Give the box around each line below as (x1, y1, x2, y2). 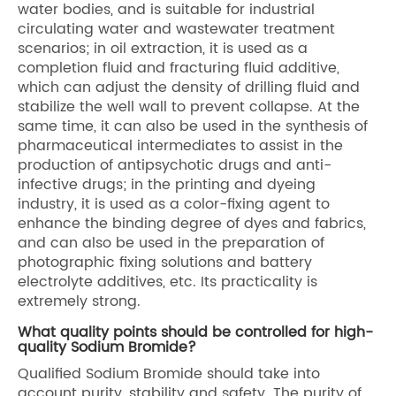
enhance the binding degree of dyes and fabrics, (18, 211, 366, 235)
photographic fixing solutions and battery (18, 250, 312, 274)
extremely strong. (18, 289, 141, 313)
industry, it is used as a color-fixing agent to (18, 192, 330, 216)
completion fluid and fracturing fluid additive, (18, 56, 339, 80)
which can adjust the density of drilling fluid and (18, 75, 360, 99)
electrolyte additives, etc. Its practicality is (18, 270, 317, 293)
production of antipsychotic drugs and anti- (18, 153, 331, 177)
